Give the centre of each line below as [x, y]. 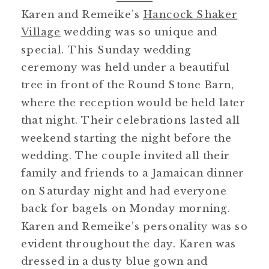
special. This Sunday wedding [106, 49]
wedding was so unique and [139, 32]
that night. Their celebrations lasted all [131, 120]
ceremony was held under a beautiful [125, 67]
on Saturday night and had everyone [124, 190]
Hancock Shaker [190, 14]
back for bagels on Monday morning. [126, 208]
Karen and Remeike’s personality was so [134, 226]
